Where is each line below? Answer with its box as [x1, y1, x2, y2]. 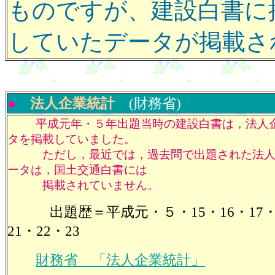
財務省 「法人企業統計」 [36, 252, 205, 268]
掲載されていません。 [7, 179, 159, 192]
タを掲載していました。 [7, 133, 136, 145]
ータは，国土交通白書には [7, 164, 147, 176]
